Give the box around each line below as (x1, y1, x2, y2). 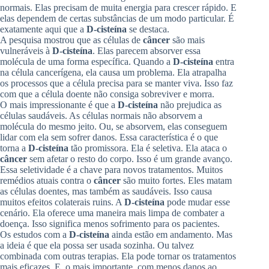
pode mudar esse (165, 196, 230, 207)
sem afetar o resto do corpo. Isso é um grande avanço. (27, 153, 232, 164)
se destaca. (127, 23, 169, 34)
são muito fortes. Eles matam (121, 175, 232, 186)
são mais (170, 34, 205, 45)
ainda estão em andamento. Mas (109, 229, 232, 240)
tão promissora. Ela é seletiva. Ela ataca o (68, 142, 227, 153)
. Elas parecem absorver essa (92, 45, 201, 56)
